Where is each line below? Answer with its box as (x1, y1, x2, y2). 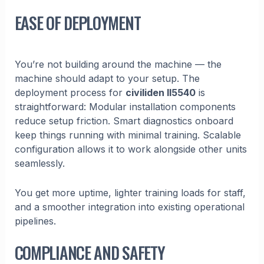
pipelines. (14, 214, 56, 227)
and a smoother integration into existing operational (14, 200, 245, 213)
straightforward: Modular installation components (14, 101, 236, 113)
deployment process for (14, 87, 126, 99)
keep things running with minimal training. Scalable (14, 129, 241, 141)
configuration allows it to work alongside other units (14, 143, 247, 156)
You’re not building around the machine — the (14, 58, 222, 71)
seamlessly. (14, 157, 65, 170)
